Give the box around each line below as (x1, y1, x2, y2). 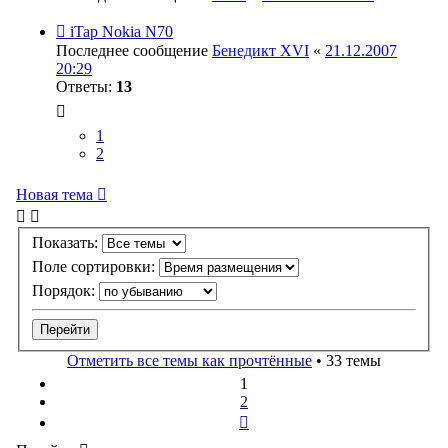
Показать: (32, 234, 102, 252)
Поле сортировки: (32, 258, 159, 276)
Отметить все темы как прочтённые (67, 352, 312, 370)
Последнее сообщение (56, 41, 212, 59)
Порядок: (32, 282, 99, 300)
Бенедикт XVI (212, 41, 309, 59)
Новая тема (16, 185, 93, 203)
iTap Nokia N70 (70, 22, 173, 40)
